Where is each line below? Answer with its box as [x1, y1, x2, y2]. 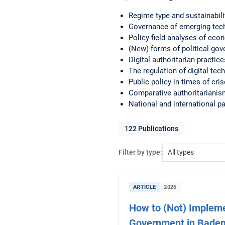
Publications [137, 124, 178, 133]
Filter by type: [119, 148, 162, 157]
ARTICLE [133, 183, 156, 190]
